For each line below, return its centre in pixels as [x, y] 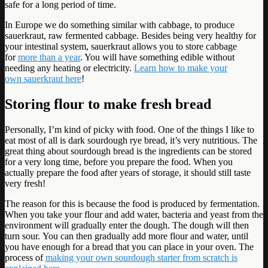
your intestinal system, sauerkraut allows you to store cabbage [121, 47]
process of [25, 257]
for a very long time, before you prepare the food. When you [119, 162]
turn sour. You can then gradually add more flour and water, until [127, 236]
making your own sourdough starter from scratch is [141, 257]
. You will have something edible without [157, 57]
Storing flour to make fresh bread [108, 104]
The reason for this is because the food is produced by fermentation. [132, 203]
